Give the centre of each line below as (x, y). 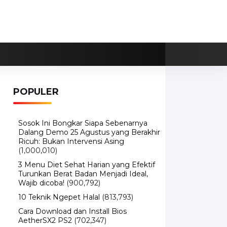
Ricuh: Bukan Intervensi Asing (71, 126)
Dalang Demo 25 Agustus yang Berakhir (89, 117)
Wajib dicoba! (41, 168)
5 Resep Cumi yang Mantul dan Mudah (87, 220)
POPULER (36, 77)
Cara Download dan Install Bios (72, 196)
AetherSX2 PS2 (45, 205)
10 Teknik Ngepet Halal (59, 182)
